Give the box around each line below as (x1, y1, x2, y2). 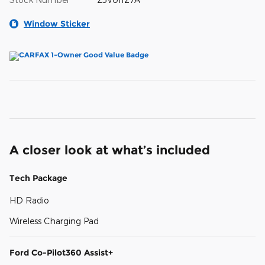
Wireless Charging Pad (9, 215, 99, 226)
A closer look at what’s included (9, 142, 210, 157)
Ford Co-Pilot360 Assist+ (9, 247, 113, 258)
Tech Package (9, 172, 67, 183)
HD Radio (9, 195, 49, 205)
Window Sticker (24, 18, 90, 29)
